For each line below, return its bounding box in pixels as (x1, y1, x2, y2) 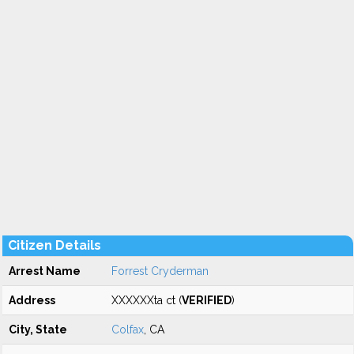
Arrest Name (9, 265, 81, 277)
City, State (9, 323, 67, 336)
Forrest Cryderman (111, 265, 209, 277)
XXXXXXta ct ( (111, 294, 182, 307)
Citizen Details (8, 238, 101, 253)
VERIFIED (182, 294, 232, 307)
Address (9, 294, 55, 307)
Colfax (111, 323, 144, 336)
